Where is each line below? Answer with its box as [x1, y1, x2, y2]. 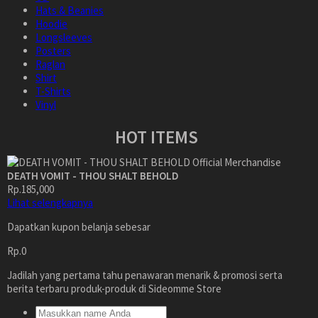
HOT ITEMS [115, 126, 199, 148]
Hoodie [35, 17, 67, 31]
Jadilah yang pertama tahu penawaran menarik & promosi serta [7, 268, 283, 282]
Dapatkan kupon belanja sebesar [7, 220, 150, 234]
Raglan [35, 57, 65, 71]
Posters [35, 44, 71, 57]
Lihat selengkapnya [7, 196, 93, 209]
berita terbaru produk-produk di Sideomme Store [7, 282, 221, 295]
